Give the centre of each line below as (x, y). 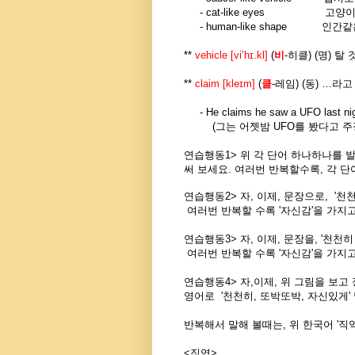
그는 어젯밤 (244, 126)
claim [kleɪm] (225, 83)
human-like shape (264, 26)
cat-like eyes (265, 12)
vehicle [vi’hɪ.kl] (233, 55)
